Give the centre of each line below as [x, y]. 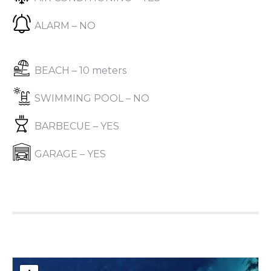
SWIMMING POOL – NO [92, 98]
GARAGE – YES [70, 154]
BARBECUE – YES [77, 126]
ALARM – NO [65, 26]
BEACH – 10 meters [80, 70]
